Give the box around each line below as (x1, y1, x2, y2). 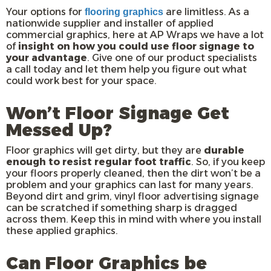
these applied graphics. (6, 225, 118, 237)
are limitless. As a (163, 6, 249, 18)
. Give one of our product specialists (87, 52, 257, 64)
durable (204, 145, 244, 157)
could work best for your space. (6, 75, 157, 87)
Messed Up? (6, 120, 111, 141)
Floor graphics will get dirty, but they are (6, 145, 204, 157)
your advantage (6, 52, 87, 64)
